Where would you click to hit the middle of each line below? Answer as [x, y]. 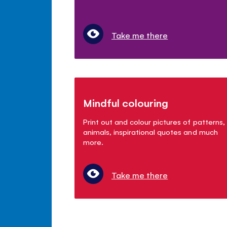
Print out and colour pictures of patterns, [154, 121]
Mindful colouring [126, 102]
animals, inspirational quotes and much [150, 131]
